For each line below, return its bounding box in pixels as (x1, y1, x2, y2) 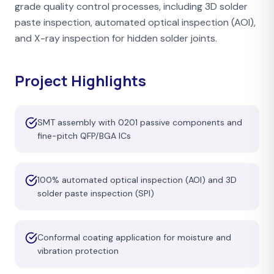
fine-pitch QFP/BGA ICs (37, 130, 131, 141)
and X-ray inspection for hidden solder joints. (15, 31, 217, 45)
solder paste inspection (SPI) (37, 187, 154, 199)
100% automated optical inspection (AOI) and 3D (37, 174, 237, 185)
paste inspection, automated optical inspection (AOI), (15, 15, 256, 29)
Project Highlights (15, 70, 146, 91)
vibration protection (37, 245, 119, 256)
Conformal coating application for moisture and (37, 231, 231, 243)
